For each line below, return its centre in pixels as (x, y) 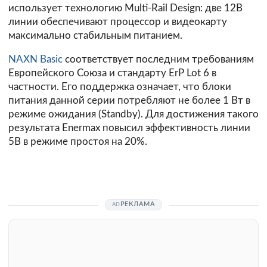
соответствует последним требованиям (158, 60)
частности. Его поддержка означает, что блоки (120, 87)
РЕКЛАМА (138, 204)
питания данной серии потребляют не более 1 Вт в (129, 101)
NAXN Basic (35, 60)
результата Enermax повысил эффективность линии (129, 128)
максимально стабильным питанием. (95, 36)
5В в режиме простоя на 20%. (78, 142)
